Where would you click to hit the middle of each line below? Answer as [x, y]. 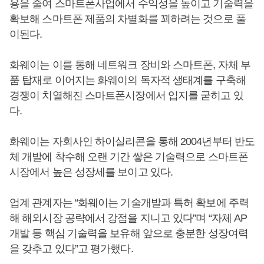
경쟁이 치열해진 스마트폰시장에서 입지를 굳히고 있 [126, 95]
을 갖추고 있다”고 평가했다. [71, 249]
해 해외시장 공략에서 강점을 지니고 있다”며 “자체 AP [128, 218]
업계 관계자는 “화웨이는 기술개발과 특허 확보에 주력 [129, 203]
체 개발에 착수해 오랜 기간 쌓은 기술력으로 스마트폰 [129, 157]
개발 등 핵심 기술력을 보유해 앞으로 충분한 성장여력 [129, 233]
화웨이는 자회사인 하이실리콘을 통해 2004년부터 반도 [132, 141]
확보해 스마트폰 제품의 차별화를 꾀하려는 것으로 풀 [128, 19]
